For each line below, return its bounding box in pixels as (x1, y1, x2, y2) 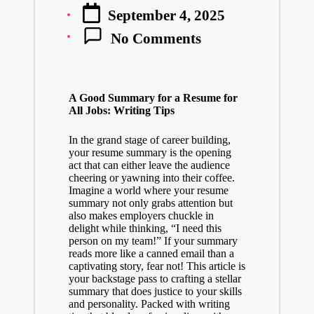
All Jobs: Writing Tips (68, 104, 175, 117)
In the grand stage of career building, (68, 134, 231, 146)
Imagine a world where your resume (68, 184, 228, 197)
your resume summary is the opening (68, 146, 231, 159)
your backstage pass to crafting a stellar (68, 273, 241, 285)
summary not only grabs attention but (68, 197, 233, 210)
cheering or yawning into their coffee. (68, 172, 235, 184)
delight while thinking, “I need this (68, 222, 221, 235)
